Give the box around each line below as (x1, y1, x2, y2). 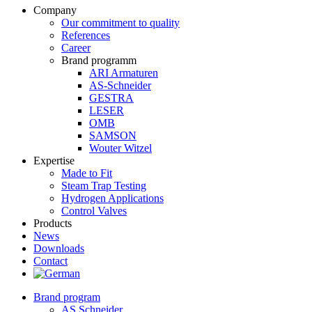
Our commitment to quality (61, 17, 180, 29)
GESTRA (89, 92, 134, 104)
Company (33, 4, 77, 16)
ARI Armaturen (89, 67, 158, 79)
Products (33, 217, 72, 229)
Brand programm (61, 54, 136, 66)
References (61, 29, 110, 41)
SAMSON (89, 130, 136, 141)
